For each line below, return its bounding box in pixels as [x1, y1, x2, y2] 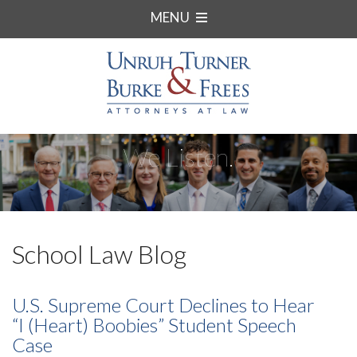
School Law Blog [12, 238, 186, 270]
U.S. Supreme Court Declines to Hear [12, 293, 315, 317]
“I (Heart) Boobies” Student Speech [12, 313, 296, 337]
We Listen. [124, 141, 233, 172]
